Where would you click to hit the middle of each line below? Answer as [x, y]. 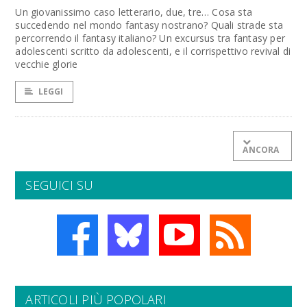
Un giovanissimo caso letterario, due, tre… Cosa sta [134, 12]
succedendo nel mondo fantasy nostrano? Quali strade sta [149, 25]
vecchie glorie [47, 64]
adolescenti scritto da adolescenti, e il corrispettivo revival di [153, 51]
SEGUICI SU [60, 185]
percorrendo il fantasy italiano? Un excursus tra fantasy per [150, 38]
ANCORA [261, 150]
